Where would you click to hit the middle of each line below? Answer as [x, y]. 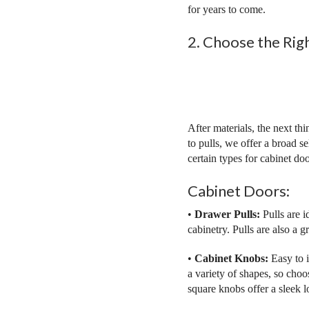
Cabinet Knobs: [233, 259]
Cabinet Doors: [239, 191]
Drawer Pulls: [227, 215]
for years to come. [227, 10]
